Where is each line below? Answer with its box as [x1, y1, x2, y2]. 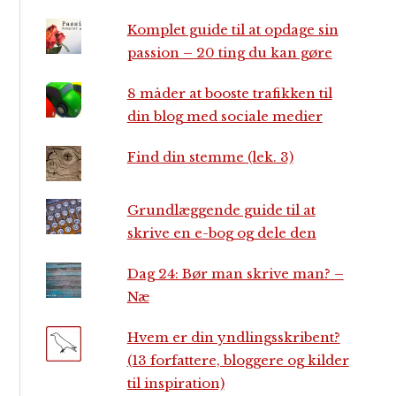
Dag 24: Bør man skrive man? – [126, 265, 344, 283]
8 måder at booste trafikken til [126, 85, 332, 103]
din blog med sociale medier [126, 108, 323, 126]
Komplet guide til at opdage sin [126, 21, 339, 39]
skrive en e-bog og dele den [126, 225, 316, 242]
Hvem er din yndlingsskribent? [126, 329, 340, 346]
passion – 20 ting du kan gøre [126, 44, 332, 62]
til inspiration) [126, 375, 225, 392]
